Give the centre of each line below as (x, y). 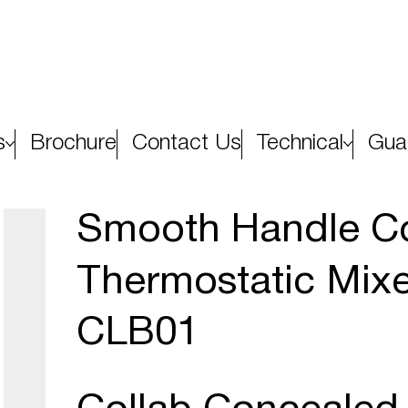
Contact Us (187, 143)
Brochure (73, 143)
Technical (300, 143)
